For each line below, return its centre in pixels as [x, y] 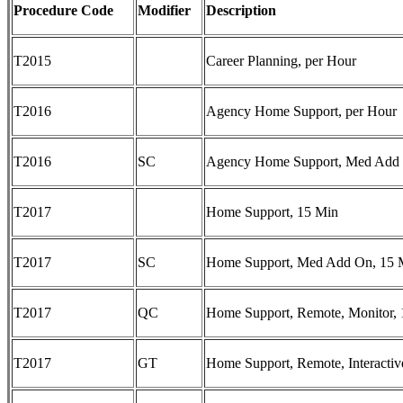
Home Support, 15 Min [272, 212]
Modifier [164, 11]
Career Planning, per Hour [281, 61]
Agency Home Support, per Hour [301, 112]
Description [241, 11]
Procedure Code [63, 11]
